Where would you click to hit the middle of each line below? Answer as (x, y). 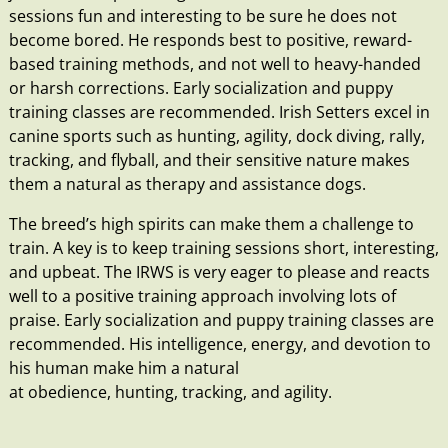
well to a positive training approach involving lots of (202, 295)
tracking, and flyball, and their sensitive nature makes (209, 159)
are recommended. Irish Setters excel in (277, 111)
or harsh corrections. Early (111, 87)
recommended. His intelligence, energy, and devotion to (219, 343)
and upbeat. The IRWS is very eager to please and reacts (219, 271)
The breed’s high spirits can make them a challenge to (211, 223)
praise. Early (56, 319)
